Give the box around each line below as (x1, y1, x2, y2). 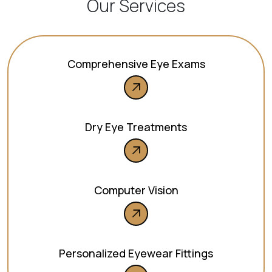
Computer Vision (93, 182, 178, 197)
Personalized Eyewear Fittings (59, 245, 213, 260)
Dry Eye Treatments (85, 119, 187, 134)
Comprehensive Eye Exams (67, 56, 205, 71)
